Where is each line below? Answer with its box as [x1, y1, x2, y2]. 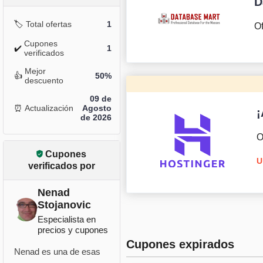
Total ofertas [25, 19, 72, 29]
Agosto [82, 103, 112, 113]
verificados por [28, 161, 95, 171]
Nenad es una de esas [14, 247, 100, 257]
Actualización [24, 103, 73, 113]
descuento [24, 76, 63, 86]
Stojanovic [37, 199, 91, 211]
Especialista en [37, 214, 96, 225]
